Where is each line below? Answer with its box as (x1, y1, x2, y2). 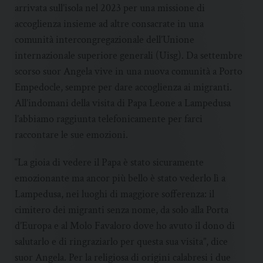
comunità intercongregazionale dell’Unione (15, 33, 194, 47)
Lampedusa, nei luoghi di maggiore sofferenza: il (15, 187, 214, 201)
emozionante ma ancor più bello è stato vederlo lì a (15, 171, 225, 186)
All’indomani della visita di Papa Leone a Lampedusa (15, 96, 231, 110)
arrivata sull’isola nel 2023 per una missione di (15, 1, 205, 15)
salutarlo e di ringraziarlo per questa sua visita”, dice (15, 235, 228, 249)
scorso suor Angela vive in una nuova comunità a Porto (15, 65, 242, 79)
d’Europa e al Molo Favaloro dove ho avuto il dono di (15, 219, 235, 233)
